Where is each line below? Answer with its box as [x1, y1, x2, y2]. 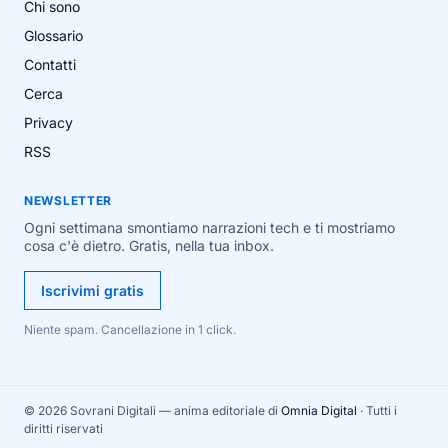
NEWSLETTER [24, 192, 113, 208]
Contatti [24, 55, 76, 73]
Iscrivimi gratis [41, 281, 144, 299]
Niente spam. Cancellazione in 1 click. [24, 321, 236, 337]
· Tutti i [357, 402, 397, 418]
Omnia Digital [281, 402, 357, 418]
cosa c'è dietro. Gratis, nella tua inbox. [24, 236, 274, 254]
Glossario [24, 26, 83, 44]
